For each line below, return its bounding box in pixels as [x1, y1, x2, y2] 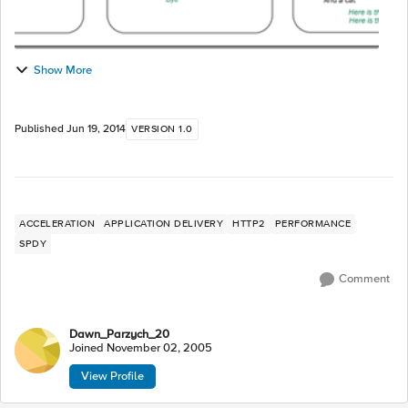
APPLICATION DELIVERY [104, 218, 223, 229]
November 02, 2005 [107, 341, 212, 355]
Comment [339, 271, 390, 286]
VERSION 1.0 [131, 123, 193, 135]
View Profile [81, 369, 144, 383]
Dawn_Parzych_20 [69, 327, 169, 342]
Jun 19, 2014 [66, 122, 126, 136]
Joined [69, 341, 107, 355]
